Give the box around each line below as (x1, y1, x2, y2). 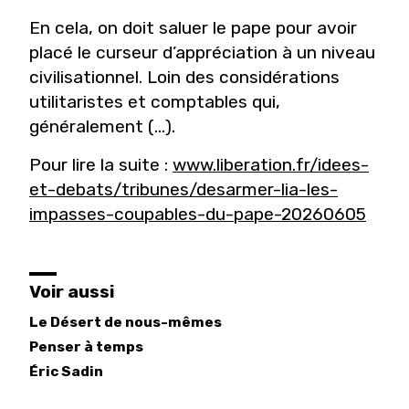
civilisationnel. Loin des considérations (29, 66, 340, 88)
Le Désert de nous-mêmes (29, 313, 222, 330)
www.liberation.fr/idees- (173, 153, 369, 175)
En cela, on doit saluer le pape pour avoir (29, 16, 357, 38)
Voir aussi (29, 280, 114, 302)
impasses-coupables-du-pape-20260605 (29, 203, 366, 225)
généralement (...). (29, 115, 175, 137)
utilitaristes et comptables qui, (29, 90, 280, 112)
